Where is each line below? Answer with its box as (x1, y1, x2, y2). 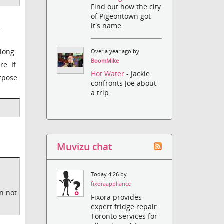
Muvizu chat (57, 140, 112, 153)
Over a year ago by (91, 48, 140, 55)
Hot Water (91, 69, 127, 79)
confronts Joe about (91, 78, 157, 88)
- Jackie (126, 69, 150, 79)
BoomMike (91, 57, 119, 65)
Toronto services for (91, 211, 158, 221)
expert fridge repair (91, 201, 157, 211)
